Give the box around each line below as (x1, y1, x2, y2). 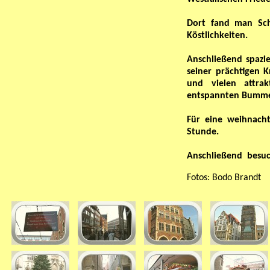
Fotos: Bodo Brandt (187, 173, 261, 183)
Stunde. (187, 127, 219, 137)
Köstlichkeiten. (187, 31, 248, 40)
